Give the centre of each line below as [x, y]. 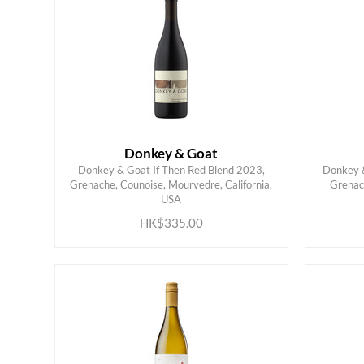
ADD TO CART [158, 191]
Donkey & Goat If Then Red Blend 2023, [171, 170]
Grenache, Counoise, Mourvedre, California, [171, 185]
